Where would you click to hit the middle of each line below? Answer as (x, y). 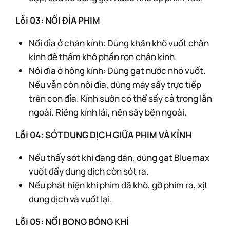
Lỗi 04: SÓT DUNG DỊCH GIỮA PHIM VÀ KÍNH (103, 135)
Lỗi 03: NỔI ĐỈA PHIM (58, 20)
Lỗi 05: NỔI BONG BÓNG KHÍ (72, 222)
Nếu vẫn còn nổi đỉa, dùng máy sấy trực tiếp (115, 84)
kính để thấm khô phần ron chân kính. (103, 57)
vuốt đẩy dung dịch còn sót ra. (89, 171)
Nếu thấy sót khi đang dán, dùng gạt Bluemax (119, 157)
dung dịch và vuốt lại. (70, 199)
